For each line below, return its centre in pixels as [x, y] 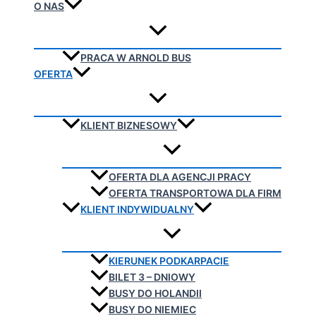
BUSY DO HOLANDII [155, 293]
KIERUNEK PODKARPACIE [169, 261]
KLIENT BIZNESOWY [129, 126]
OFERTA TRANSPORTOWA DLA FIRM [195, 193]
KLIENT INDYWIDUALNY [137, 209]
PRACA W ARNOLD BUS [136, 58]
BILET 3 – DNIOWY [152, 277]
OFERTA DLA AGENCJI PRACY [180, 177]
